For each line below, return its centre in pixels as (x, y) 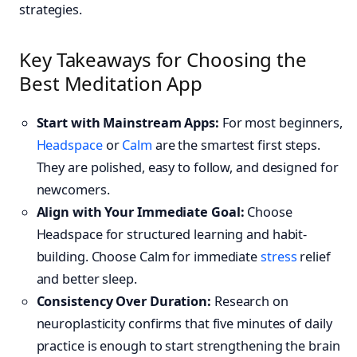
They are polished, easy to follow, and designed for (187, 167)
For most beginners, (280, 122)
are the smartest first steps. (236, 145)
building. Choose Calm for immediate (148, 256)
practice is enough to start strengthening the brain (188, 345)
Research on (250, 301)
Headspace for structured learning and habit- (172, 234)
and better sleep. (86, 279)
